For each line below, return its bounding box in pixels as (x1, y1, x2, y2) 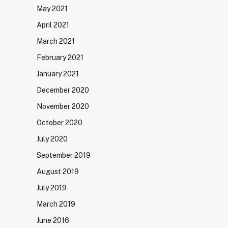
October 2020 (37, 119, 82, 127)
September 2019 (37, 151, 91, 159)
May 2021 (37, 5, 68, 13)
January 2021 (37, 70, 79, 78)
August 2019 (37, 167, 79, 176)
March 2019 (37, 200, 75, 208)
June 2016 (37, 216, 69, 224)
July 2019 (37, 184, 67, 192)
